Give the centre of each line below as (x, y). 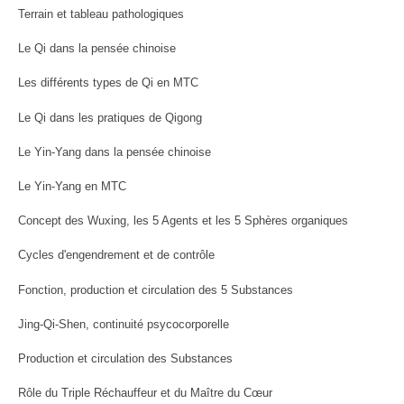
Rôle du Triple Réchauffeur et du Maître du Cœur (145, 393)
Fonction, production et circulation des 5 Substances (156, 289)
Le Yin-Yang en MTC (72, 187)
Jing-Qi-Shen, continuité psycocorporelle (124, 324)
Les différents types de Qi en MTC (108, 83)
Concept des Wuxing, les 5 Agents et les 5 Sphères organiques (183, 221)
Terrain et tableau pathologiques (101, 14)
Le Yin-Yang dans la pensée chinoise (115, 151)
